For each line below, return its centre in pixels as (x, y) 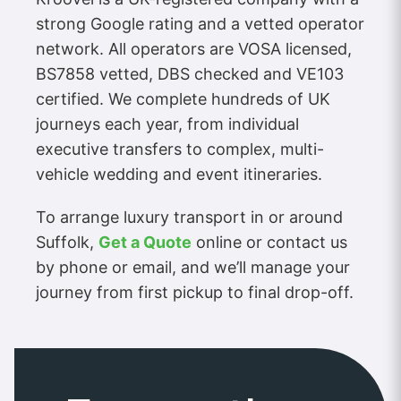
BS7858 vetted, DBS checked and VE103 (190, 73)
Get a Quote (145, 242)
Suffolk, (67, 242)
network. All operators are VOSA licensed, (194, 48)
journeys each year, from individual (167, 124)
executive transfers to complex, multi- (180, 149)
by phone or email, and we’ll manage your (193, 267)
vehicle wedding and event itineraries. (179, 174)
